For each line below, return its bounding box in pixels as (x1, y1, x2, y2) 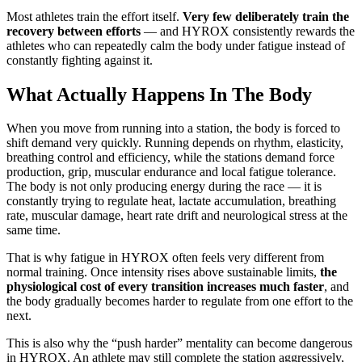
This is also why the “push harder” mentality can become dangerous (6, 336, 352, 351)
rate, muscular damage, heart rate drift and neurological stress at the (6, 208, 347, 223)
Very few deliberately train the (183, 9, 349, 23)
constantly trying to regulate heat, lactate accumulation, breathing (6, 194, 336, 208)
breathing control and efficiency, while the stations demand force (6, 150, 335, 165)
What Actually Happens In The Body (6, 83, 312, 105)
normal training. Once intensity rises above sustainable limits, (6, 265, 320, 280)
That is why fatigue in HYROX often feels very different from (6, 250, 324, 265)
